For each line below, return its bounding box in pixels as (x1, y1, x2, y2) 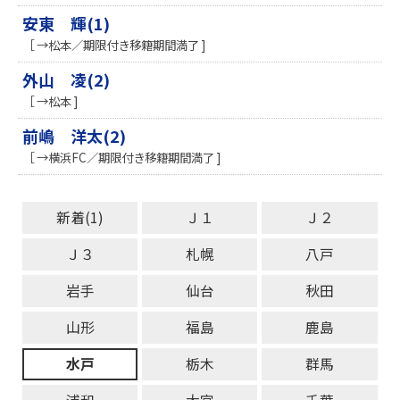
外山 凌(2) (22, 68, 110, 92)
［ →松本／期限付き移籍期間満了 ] (22, 36, 205, 54)
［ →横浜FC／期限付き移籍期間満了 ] (22, 148, 221, 167)
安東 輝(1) (22, 12, 110, 36)
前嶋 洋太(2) (22, 124, 126, 148)
